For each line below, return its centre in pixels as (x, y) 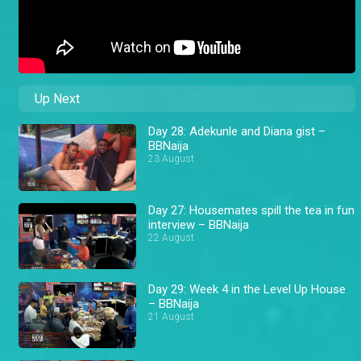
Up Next (57, 99)
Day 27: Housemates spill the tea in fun (252, 210)
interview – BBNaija (199, 224)
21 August (172, 316)
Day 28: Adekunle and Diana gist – (237, 132)
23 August (172, 159)
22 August (172, 237)
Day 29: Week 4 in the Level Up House (247, 289)
